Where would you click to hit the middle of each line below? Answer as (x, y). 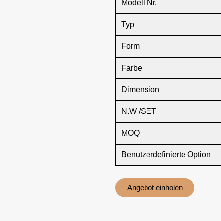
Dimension (140, 90)
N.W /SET (139, 111)
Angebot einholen (155, 188)
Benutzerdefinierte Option (166, 155)
